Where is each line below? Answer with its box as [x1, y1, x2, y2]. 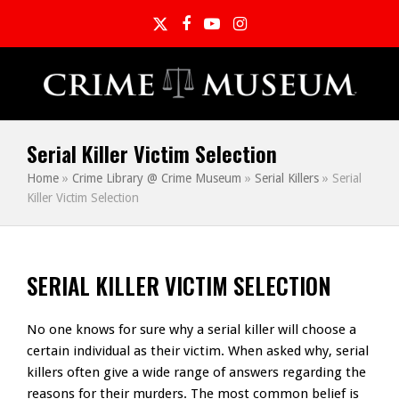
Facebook [185, 21, 256, 41]
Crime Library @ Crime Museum [72, 171, 241, 186]
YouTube [211, 21, 275, 41]
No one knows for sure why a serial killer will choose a [27, 322, 356, 338]
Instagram [240, 21, 316, 41]
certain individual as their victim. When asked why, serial [27, 343, 369, 360]
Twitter [159, 21, 214, 41]
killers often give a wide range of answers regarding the [27, 364, 366, 381]
